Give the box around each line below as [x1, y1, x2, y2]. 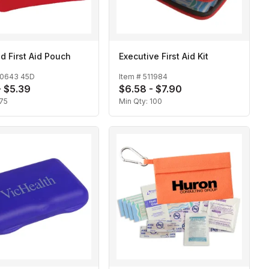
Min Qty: [119, 97, 150, 106]
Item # [119, 72, 143, 82]
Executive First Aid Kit [119, 50, 208, 61]
